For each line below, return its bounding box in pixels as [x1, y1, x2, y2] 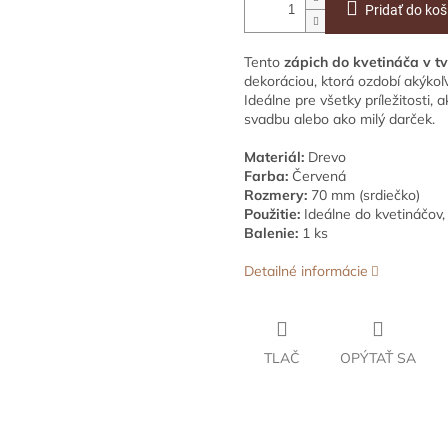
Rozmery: [244, 186, 307, 205]
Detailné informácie [244, 262, 368, 281]
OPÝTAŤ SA [340, 349, 416, 368]
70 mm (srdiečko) [307, 186, 420, 205]
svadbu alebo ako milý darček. [244, 110, 435, 129]
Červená [288, 167, 346, 186]
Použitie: [244, 205, 300, 224]
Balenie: [244, 224, 298, 243]
